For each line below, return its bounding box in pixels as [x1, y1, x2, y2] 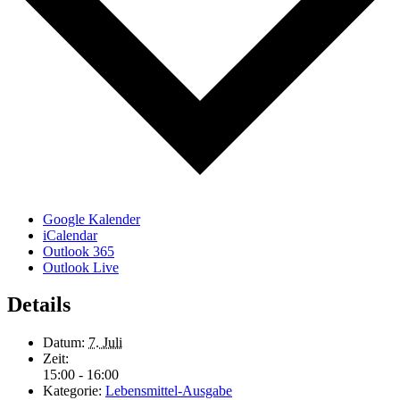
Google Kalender [43, 211, 140, 227]
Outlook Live [43, 259, 119, 275]
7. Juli [88, 335, 122, 351]
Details [7, 293, 71, 317]
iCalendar [43, 227, 97, 243]
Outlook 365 [43, 243, 114, 259]
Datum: [43, 335, 85, 351]
